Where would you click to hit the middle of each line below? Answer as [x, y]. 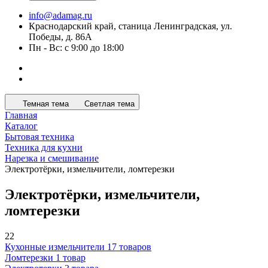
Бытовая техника [39, 121]
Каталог [21, 110]
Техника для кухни [44, 132]
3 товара [82, 252]
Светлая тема [109, 88]
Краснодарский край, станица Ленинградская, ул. [130, 10]
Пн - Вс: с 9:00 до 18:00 [76, 32]
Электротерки [33, 252]
